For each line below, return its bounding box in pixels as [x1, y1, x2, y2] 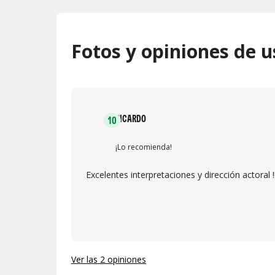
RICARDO [115, 112, 146, 125]
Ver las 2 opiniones [71, 253, 146, 265]
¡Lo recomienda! [115, 141, 172, 152]
